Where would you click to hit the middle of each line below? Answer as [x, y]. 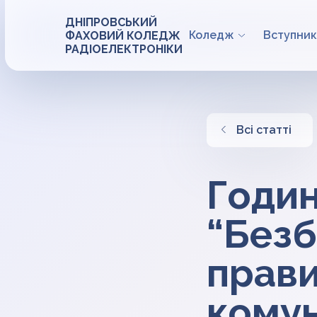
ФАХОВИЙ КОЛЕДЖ [123, 35]
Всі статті [264, 130]
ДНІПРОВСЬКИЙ [111, 22]
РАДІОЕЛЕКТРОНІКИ [124, 49]
